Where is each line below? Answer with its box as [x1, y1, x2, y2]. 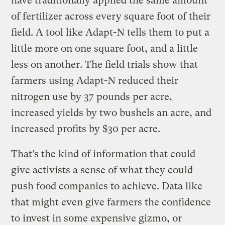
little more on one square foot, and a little [11, 43, 198, 55]
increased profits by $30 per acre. [11, 123, 161, 135]
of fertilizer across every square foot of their [11, 11, 211, 23]
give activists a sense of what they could [11, 164, 193, 176]
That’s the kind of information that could [11, 148, 196, 160]
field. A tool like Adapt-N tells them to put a [11, 27, 210, 39]
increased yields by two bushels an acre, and [11, 107, 212, 119]
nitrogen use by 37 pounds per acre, [11, 91, 173, 103]
